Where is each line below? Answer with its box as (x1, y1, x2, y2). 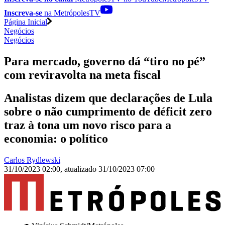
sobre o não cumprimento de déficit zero (4, 105, 212, 119)
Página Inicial (4, 17, 47, 26)
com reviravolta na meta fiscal (4, 68, 161, 81)
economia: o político (4, 132, 108, 146)
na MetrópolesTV (42, 8, 100, 17)
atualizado (64, 165, 98, 174)
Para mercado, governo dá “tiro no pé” (4, 54, 205, 68)
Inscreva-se (4, 8, 42, 17)
